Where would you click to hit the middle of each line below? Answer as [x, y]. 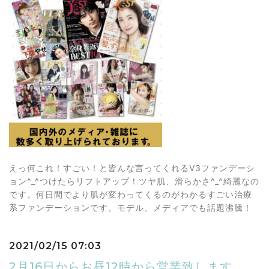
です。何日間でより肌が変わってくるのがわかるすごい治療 [131, 194]
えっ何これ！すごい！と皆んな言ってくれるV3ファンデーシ [132, 168]
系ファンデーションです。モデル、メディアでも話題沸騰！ [131, 207]
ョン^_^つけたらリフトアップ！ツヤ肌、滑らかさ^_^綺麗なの [134, 181]
